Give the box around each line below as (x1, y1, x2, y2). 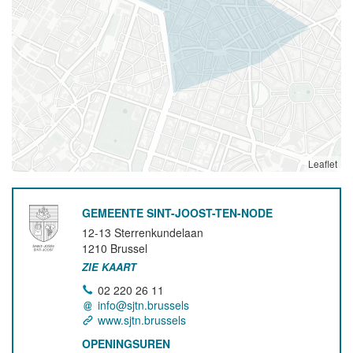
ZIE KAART (82, 259, 137, 274)
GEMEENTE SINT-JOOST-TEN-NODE (82, 205, 273, 221)
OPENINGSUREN (82, 336, 171, 351)
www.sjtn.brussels (98, 312, 187, 328)
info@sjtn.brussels (98, 297, 190, 313)
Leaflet (308, 157, 337, 170)
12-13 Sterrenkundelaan (82, 225, 204, 240)
